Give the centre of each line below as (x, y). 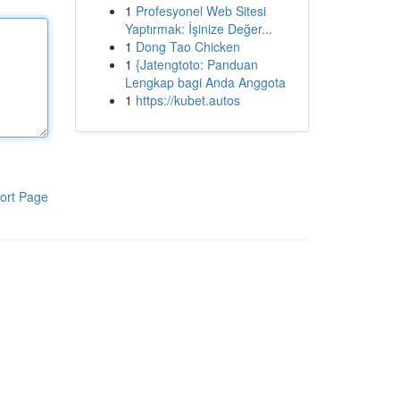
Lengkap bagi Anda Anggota (205, 82)
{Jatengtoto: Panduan (196, 64)
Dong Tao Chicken (187, 46)
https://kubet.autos (187, 100)
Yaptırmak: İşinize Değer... (198, 29)
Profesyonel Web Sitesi (200, 11)
